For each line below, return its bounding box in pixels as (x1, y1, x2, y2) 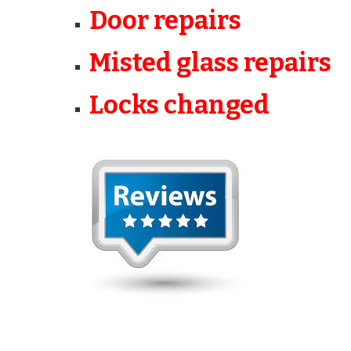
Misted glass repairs (89, 48, 332, 78)
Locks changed (89, 90, 270, 121)
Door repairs (89, 5, 242, 36)
